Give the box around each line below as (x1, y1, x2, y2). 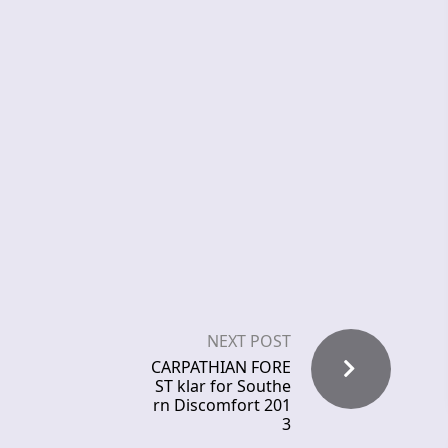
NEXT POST (207, 330, 291, 353)
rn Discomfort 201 (153, 394, 291, 417)
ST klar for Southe (155, 375, 291, 398)
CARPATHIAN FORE (151, 356, 291, 379)
